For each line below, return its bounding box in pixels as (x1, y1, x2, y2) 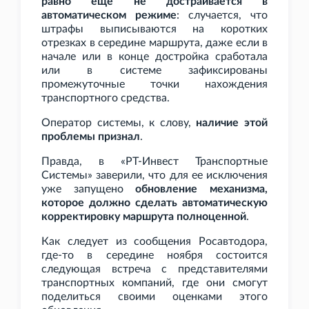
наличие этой (196, 117, 268, 129)
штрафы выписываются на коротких (41, 23, 268, 35)
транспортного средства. (41, 92, 170, 104)
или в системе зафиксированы (41, 65, 268, 77)
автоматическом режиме (41, 10, 177, 21)
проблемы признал (41, 131, 140, 143)
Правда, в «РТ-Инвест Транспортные (41, 156, 268, 168)
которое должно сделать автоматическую (41, 197, 268, 209)
